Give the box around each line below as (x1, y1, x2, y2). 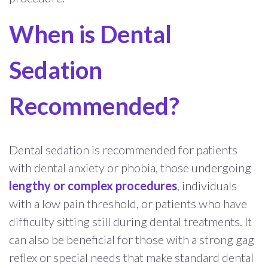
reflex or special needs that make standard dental (9, 249, 254, 264)
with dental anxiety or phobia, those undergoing (9, 160, 251, 175)
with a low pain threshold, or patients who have (9, 196, 247, 211)
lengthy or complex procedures (9, 178, 177, 193)
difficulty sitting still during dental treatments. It (9, 214, 252, 229)
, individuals (177, 178, 237, 193)
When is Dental (9, 19, 172, 48)
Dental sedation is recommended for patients (9, 142, 237, 157)
